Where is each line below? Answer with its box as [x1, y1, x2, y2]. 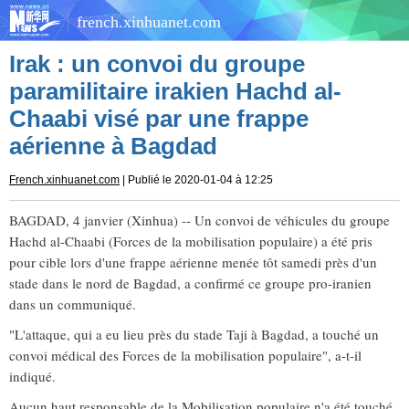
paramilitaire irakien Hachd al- [9, 78, 341, 105]
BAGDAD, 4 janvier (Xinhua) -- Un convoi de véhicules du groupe [9, 211, 390, 229]
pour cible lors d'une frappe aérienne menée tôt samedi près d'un [9, 253, 377, 271]
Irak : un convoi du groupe [9, 50, 305, 78]
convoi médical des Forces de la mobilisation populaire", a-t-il [9, 346, 362, 364]
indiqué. [9, 367, 56, 385]
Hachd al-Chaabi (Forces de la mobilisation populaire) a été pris [9, 232, 372, 250]
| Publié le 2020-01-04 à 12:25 [120, 173, 273, 186]
